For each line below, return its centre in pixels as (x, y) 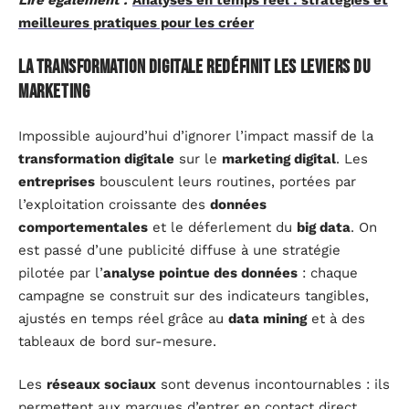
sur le (198, 158)
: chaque (328, 273)
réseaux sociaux (101, 385)
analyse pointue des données (200, 273)
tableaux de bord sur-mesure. (117, 341)
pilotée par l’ (61, 273)
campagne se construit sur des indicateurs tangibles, (194, 295)
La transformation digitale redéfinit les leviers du (194, 68)
